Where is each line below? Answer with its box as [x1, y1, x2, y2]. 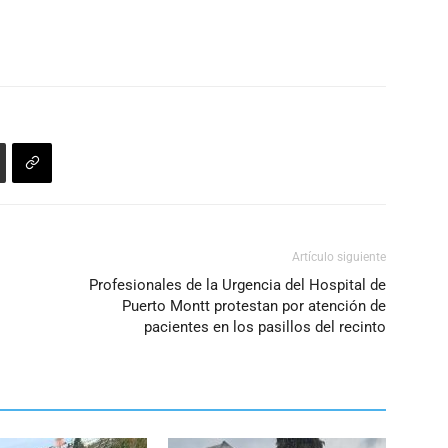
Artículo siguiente [292, 249, 386, 264]
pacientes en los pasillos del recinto [144, 317, 386, 336]
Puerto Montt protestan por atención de [122, 296, 386, 315]
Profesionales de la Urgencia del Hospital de [89, 275, 386, 294]
